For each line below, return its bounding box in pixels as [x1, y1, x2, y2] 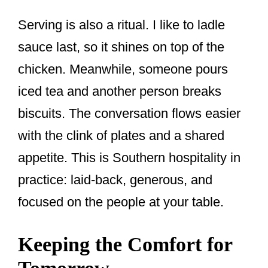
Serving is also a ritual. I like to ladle [18, 17, 225, 33]
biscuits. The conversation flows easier [18, 106, 240, 121]
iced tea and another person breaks [18, 84, 221, 99]
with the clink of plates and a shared [18, 128, 224, 144]
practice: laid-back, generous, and [18, 172, 212, 188]
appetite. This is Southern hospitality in [18, 150, 240, 166]
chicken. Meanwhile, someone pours [18, 62, 228, 77]
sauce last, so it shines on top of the [18, 39, 224, 55]
